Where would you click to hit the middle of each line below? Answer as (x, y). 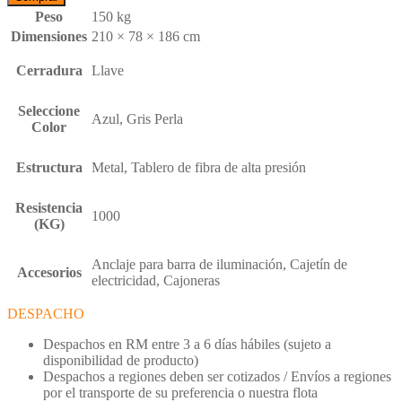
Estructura (49, 167)
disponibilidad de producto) (121, 360)
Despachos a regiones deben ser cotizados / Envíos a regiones (217, 376)
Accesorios (49, 272)
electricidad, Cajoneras (156, 280)
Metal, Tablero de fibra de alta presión (199, 167)
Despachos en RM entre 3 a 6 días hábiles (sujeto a (187, 344)
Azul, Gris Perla (137, 118)
